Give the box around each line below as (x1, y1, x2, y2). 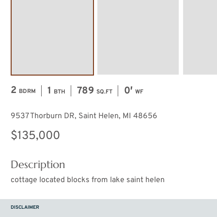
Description (11, 158, 65, 171)
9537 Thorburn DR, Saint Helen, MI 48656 (11, 111, 157, 122)
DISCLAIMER (11, 204, 39, 211)
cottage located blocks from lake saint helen (11, 175, 165, 186)
